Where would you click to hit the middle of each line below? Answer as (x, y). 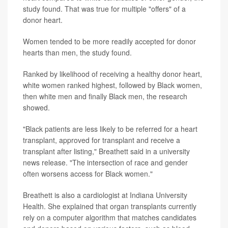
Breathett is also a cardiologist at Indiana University (105, 195)
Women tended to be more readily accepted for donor (109, 41)
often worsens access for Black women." (88, 174)
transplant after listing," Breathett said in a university (106, 151)
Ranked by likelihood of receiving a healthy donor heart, (112, 74)
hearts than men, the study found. (77, 53)
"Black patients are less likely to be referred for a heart (110, 129)
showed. (36, 108)
